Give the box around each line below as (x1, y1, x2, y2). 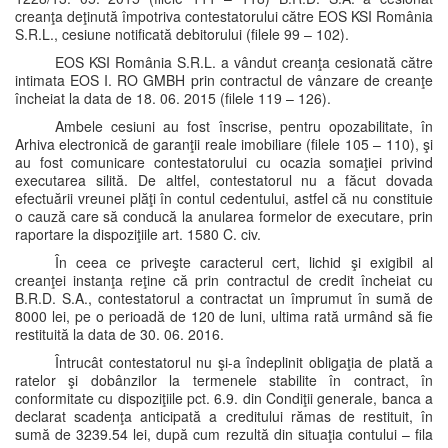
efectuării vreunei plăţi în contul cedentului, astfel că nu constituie (15, 188, 433, 208)
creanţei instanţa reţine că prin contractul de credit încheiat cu (15, 270, 433, 290)
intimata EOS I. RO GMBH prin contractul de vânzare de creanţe (15, 70, 433, 90)
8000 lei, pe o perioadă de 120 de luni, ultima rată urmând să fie (15, 306, 433, 326)
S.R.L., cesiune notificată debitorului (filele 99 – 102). (15, 24, 349, 44)
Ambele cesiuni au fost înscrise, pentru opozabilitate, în (55, 116, 433, 136)
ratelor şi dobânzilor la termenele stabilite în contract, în (15, 370, 433, 390)
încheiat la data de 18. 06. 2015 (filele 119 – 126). (15, 88, 331, 108)
